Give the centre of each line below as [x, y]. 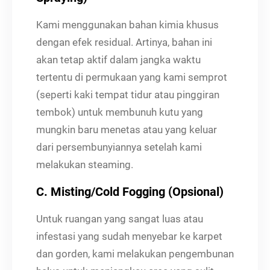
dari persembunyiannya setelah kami [119, 147]
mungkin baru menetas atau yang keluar [127, 129]
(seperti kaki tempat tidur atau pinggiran [128, 94]
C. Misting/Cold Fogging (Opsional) [130, 191]
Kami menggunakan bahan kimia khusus [127, 24]
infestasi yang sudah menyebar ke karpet [129, 236]
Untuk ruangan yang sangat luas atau [120, 218]
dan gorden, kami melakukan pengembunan [135, 253]
